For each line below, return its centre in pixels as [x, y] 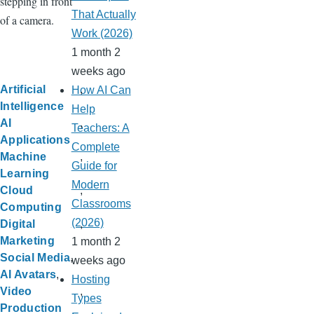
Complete [95, 147]
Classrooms [101, 204]
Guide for [94, 166]
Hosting [90, 280]
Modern [90, 185]
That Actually [103, 15]
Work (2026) [102, 34]
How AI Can [101, 90]
